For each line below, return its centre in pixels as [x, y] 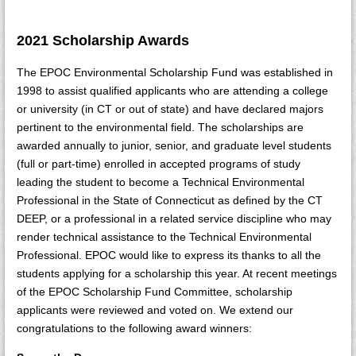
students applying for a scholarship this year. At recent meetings [177, 273]
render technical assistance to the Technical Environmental [164, 237]
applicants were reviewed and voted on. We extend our [155, 310]
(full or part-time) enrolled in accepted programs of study [159, 164]
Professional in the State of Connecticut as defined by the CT [170, 200]
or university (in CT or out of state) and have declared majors [170, 109]
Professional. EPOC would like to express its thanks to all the [169, 255]
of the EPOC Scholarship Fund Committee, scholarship [155, 292]
